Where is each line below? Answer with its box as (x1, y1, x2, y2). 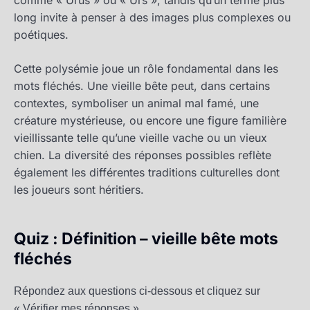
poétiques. (14, 28, 69, 42)
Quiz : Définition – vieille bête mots (14, 228, 278, 248)
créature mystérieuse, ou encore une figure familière (14, 113, 286, 128)
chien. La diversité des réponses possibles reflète (14, 148, 271, 163)
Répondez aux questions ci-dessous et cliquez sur (14, 284, 260, 297)
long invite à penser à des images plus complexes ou (14, 10, 291, 25)
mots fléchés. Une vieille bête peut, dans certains (14, 79, 270, 93)
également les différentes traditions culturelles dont (14, 165, 280, 180)
